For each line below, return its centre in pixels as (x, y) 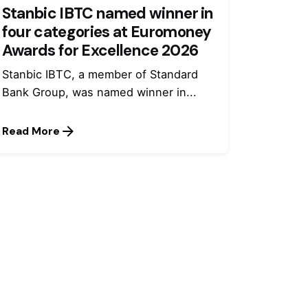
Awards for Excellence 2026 (100, 50)
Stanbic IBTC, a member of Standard (100, 74)
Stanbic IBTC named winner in (108, 13)
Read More (31, 131)
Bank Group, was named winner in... (99, 92)
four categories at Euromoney (107, 32)
